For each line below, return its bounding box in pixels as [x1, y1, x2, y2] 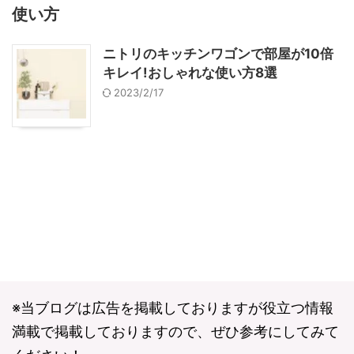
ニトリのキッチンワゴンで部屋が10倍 [103, 46, 333, 62]
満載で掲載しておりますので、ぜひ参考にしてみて [12, 323, 339, 340]
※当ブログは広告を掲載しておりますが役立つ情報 [12, 299, 333, 316]
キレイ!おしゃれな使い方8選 [103, 65, 277, 81]
